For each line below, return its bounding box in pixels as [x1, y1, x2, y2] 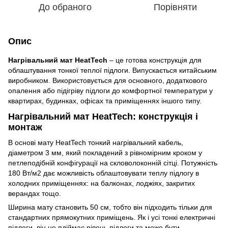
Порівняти [153, 2, 197, 12]
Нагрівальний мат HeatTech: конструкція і [8, 111, 198, 122]
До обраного [39, 2, 92, 12]
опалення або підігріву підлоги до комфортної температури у [8, 87, 213, 95]
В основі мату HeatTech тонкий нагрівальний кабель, [8, 138, 183, 147]
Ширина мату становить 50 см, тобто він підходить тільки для [8, 203, 212, 211]
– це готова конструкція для [107, 56, 202, 64]
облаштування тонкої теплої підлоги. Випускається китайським [8, 66, 217, 74]
